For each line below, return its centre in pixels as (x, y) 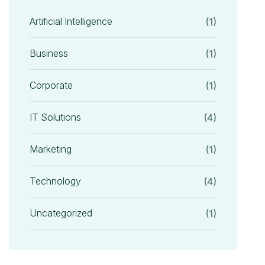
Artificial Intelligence (71, 22)
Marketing (51, 149)
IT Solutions (56, 117)
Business (49, 54)
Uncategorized (61, 213)
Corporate (51, 85)
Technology (56, 181)
